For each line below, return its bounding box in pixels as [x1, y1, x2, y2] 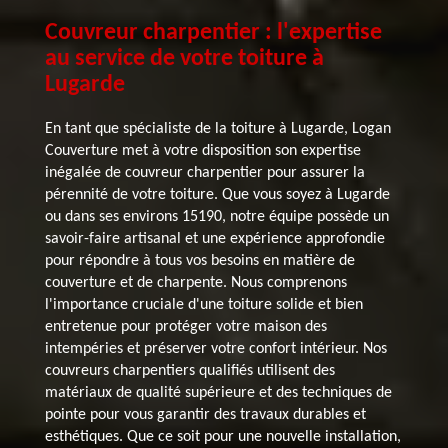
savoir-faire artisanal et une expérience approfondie [44, 231, 385, 248]
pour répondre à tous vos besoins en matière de [44, 253, 355, 270]
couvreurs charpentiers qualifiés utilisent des [44, 363, 335, 380]
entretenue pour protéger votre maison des [44, 319, 327, 336]
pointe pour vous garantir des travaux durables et [44, 407, 366, 424]
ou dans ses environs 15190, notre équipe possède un [44, 209, 389, 226]
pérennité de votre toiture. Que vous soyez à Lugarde [44, 187, 390, 204]
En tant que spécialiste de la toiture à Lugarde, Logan [44, 121, 391, 138]
